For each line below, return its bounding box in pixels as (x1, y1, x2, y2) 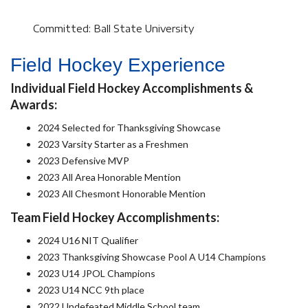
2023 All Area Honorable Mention (38, 171, 181, 183)
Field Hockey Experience (10, 54, 225, 76)
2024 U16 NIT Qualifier (38, 234, 138, 246)
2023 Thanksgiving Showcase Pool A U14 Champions (38, 251, 266, 263)
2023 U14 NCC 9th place (38, 284, 144, 296)
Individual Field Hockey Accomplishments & (10, 80, 253, 96)
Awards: (10, 97, 57, 112)
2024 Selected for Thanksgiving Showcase (38, 122, 221, 133)
